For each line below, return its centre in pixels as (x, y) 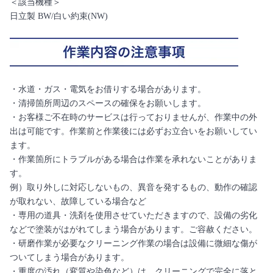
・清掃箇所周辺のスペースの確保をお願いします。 (108, 103)
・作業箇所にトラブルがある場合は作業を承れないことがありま (133, 159)
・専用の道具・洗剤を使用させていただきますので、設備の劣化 (133, 215)
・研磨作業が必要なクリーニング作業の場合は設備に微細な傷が (133, 243)
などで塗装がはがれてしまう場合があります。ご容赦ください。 (133, 229)
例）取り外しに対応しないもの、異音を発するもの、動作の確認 (133, 187)
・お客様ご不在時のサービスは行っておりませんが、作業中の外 (133, 117)
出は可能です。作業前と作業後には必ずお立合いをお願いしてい (133, 131)
